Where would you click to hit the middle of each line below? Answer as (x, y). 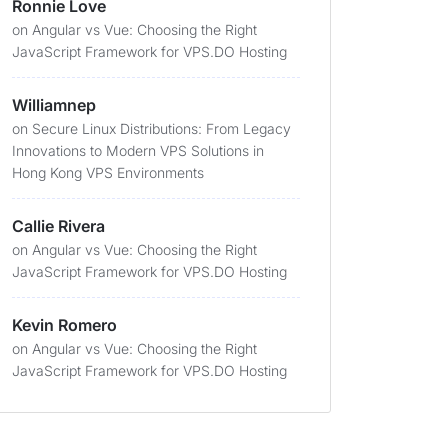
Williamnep (54, 105)
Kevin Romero (64, 325)
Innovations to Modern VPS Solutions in (138, 150)
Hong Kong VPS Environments (108, 172)
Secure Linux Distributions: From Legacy (161, 128)
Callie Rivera (58, 226)
